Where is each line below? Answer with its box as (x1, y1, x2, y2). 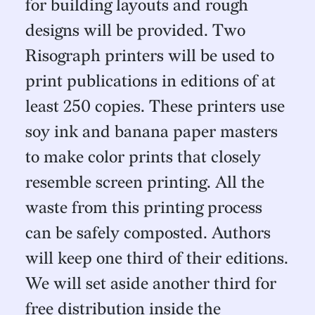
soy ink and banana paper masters (25, 121, 278, 142)
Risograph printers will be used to (25, 45, 274, 66)
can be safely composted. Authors (25, 222, 271, 243)
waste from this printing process (25, 197, 262, 218)
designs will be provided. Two (25, 20, 245, 41)
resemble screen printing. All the (25, 172, 264, 193)
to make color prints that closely (25, 146, 261, 167)
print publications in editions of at (25, 70, 276, 91)
